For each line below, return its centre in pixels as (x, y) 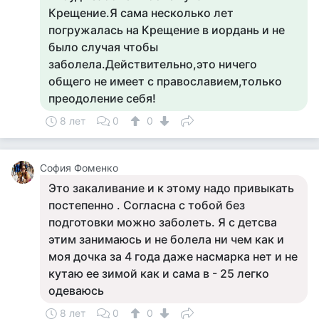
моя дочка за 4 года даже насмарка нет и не (173, 256)
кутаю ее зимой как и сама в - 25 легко (159, 273)
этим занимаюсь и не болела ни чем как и (166, 239)
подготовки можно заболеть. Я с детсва (163, 222)
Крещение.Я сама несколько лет (141, 13)
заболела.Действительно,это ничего (153, 64)
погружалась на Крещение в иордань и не (167, 30)
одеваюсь (76, 291)
